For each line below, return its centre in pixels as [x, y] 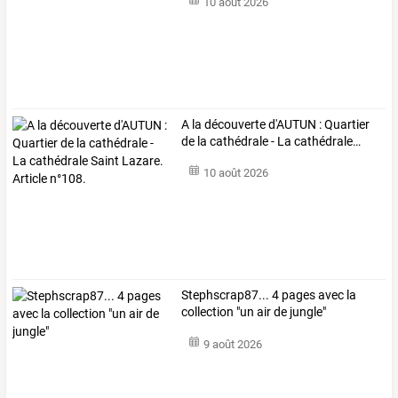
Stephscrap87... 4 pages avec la [269, 295]
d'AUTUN [291, 124]
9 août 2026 [232, 344]
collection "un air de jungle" [254, 312]
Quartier [346, 124]
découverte [234, 124]
